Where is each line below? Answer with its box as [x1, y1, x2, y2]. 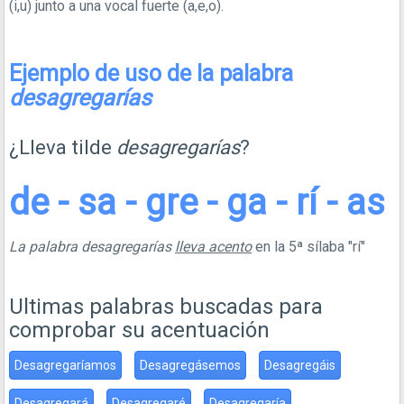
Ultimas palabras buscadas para [9, 294, 323, 319]
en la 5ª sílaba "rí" [252, 238, 365, 255]
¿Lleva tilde [9, 136, 116, 159]
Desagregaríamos [14, 358, 116, 372]
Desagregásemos [140, 358, 241, 372]
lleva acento [175, 238, 252, 255]
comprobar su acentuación [9, 317, 270, 343]
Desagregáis [264, 358, 335, 372]
